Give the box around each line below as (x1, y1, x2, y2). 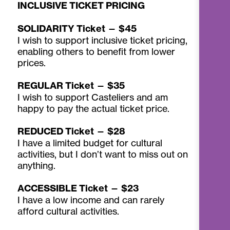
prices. (17, 56, 46, 68)
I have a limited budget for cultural (17, 137, 163, 148)
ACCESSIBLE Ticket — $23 (17, 182, 139, 194)
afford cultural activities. (17, 205, 120, 217)
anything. (17, 159, 56, 171)
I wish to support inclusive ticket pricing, (17, 34, 188, 46)
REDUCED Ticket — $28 (17, 125, 126, 137)
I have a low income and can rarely (17, 194, 165, 205)
